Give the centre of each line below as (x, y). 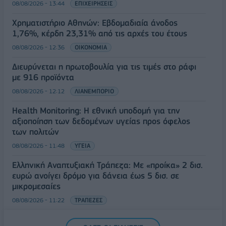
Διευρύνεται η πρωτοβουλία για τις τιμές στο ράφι (104, 67)
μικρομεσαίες (36, 186)
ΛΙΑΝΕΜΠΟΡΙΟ (94, 91)
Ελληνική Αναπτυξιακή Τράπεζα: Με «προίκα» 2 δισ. (107, 165)
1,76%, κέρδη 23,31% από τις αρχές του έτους (100, 34)
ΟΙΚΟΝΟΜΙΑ (91, 47)
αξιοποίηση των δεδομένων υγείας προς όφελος (101, 121)
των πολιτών (36, 132)
